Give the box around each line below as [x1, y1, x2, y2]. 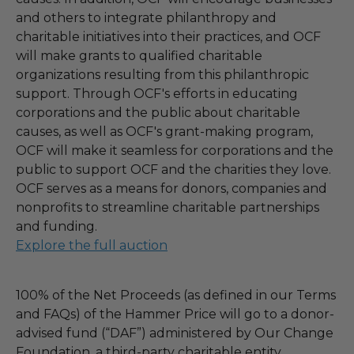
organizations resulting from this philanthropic [16, 66, 309, 82]
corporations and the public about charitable [16, 104, 300, 120]
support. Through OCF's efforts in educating [16, 85, 298, 101]
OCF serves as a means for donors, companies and [16, 180, 327, 196]
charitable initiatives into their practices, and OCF [16, 28, 321, 44]
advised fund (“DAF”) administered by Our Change [16, 325, 333, 341]
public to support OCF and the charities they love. [16, 161, 331, 177]
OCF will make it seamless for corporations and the [16, 142, 333, 158]
